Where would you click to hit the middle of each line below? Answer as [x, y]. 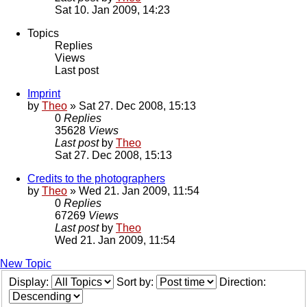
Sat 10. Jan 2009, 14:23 [112, 10]
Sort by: [136, 282]
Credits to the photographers [96, 179]
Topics [43, 34]
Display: [30, 282]
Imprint [44, 94]
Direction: [244, 282]
